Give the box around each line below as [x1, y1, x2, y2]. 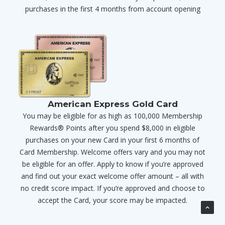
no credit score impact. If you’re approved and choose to [20, 183, 205, 193]
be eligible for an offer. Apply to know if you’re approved [22, 159, 203, 169]
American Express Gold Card [47, 99, 178, 109]
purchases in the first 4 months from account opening [25, 4, 200, 14]
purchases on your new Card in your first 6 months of [26, 135, 199, 145]
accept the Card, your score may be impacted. [38, 195, 187, 205]
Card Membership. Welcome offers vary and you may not [20, 147, 205, 157]
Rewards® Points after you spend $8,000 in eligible [30, 123, 195, 133]
